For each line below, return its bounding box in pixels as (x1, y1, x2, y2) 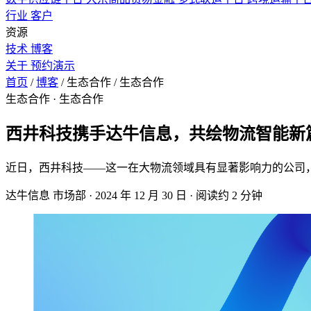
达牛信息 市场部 (6, 189, 86, 201)
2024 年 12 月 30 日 (95, 189, 187, 201)
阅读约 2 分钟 (196, 189, 262, 201)
